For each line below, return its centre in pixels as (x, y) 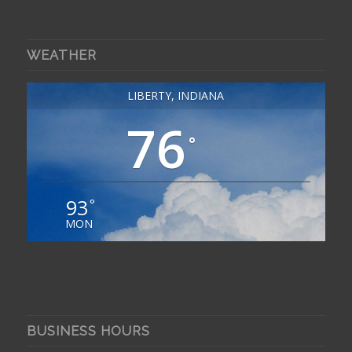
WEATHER (61, 55)
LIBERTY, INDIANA (176, 95)
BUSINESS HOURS (88, 330)
